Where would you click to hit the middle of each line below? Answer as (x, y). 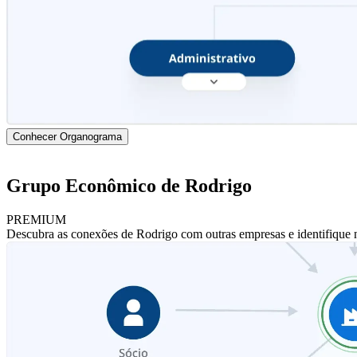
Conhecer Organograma (67, 137)
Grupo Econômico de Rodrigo (129, 186)
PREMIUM (36, 220)
